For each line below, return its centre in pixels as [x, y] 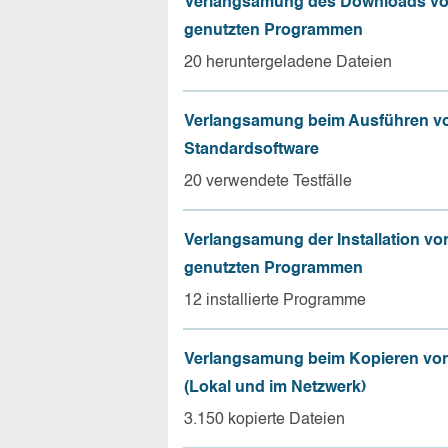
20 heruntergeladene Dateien [288, 62]
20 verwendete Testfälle [268, 181]
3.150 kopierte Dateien [264, 419]
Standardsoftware [251, 149]
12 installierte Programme [275, 300]
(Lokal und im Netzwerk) [275, 387]
